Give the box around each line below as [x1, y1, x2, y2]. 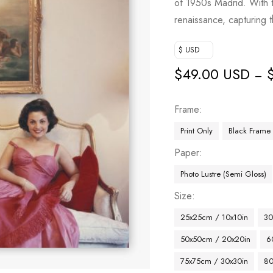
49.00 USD [182, 63, 250, 85]
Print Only [180, 125, 213, 136]
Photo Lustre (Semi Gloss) [180, 168, 267, 180]
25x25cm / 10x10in [180, 211, 249, 223]
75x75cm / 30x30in [180, 255, 249, 267]
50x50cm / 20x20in [180, 233, 251, 245]
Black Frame [229, 125, 271, 136]
